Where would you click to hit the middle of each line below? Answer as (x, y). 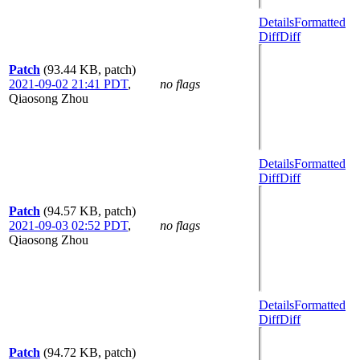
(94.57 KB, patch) (90, 211)
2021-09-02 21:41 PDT (68, 84)
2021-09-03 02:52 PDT (68, 225)
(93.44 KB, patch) (90, 70)
